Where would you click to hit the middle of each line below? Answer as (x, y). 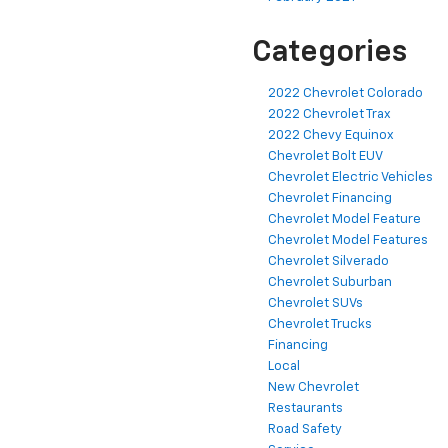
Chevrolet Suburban (330, 283)
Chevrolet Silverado (328, 262)
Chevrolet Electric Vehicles (350, 178)
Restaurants (305, 409)
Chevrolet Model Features (348, 241)
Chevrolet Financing (330, 199)
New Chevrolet (313, 388)
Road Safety (305, 430)
